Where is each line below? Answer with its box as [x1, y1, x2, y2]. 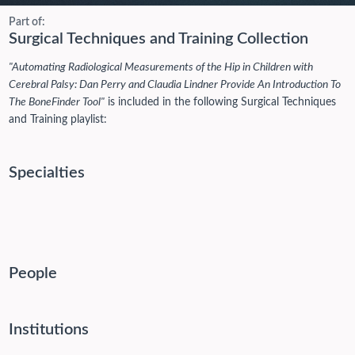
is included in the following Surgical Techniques [104, 97, 336, 108]
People [8, 265, 57, 281]
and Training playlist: [8, 114, 107, 125]
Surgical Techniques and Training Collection [8, 30, 308, 47]
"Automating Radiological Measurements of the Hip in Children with [8, 62, 313, 73]
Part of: [8, 16, 45, 28]
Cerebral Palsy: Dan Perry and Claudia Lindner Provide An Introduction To [8, 79, 341, 90]
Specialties [8, 165, 85, 181]
